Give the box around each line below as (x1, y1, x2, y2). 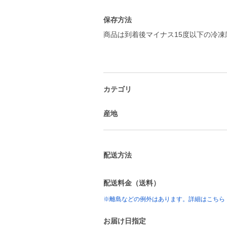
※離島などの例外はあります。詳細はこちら (103, 196, 225, 203)
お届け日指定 (103, 217, 146, 225)
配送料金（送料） (103, 179, 160, 187)
